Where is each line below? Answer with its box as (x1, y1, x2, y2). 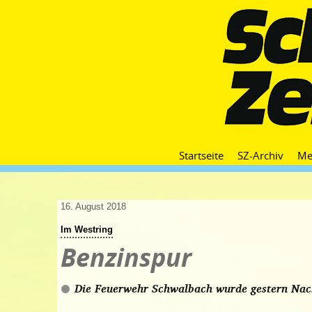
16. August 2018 (61, 201, 126, 212)
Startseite (179, 148, 224, 162)
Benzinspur (61, 240, 192, 274)
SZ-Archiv (237, 148, 283, 162)
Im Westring (61, 224, 113, 235)
